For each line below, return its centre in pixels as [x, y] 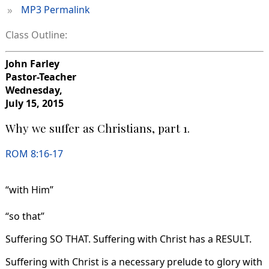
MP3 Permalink [55, 9]
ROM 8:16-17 [34, 154]
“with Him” [29, 190]
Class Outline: [36, 35]
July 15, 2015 [34, 103]
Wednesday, [34, 90]
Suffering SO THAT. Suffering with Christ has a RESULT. [128, 239]
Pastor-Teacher [41, 77]
